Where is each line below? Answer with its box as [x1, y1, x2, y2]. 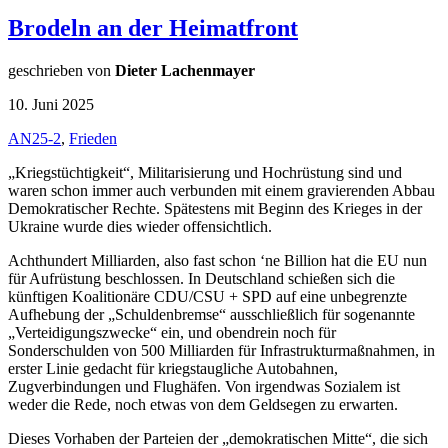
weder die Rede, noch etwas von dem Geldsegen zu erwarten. [8, 395, 398, 413]
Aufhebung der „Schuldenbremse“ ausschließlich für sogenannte [8, 305, 415, 323]
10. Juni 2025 [8, 95, 94, 113]
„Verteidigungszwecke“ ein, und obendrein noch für [8, 323, 336, 341]
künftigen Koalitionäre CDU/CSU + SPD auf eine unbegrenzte [8, 287, 407, 305]
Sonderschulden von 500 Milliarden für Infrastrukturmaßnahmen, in [8, 341, 435, 359]
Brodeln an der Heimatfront [8, 14, 298, 41]
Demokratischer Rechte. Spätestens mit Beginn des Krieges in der [8, 199, 422, 217]
